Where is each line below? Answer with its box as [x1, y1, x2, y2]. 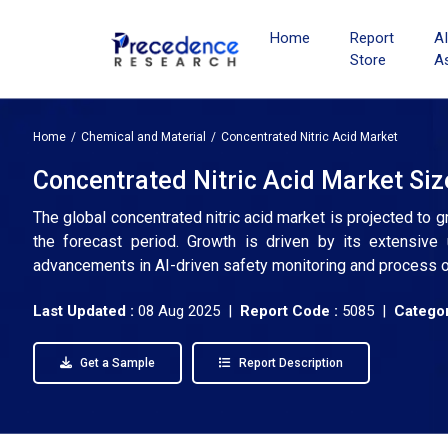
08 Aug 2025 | [138, 302, 240, 320]
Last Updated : [33, 302, 138, 320]
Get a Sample [77, 356, 155, 370]
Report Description [236, 356, 343, 370]
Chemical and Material [81, 130, 206, 144]
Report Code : [240, 302, 338, 320]
